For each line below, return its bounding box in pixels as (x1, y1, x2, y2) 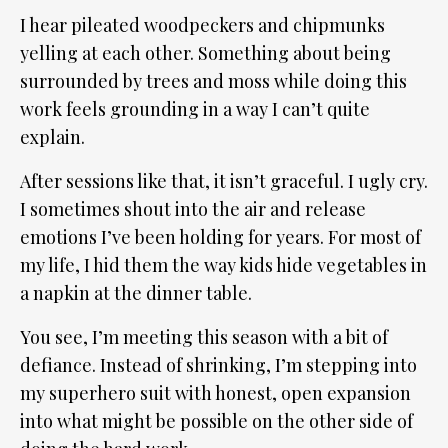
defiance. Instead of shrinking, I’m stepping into (20, 353, 417, 378)
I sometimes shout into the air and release (20, 197, 366, 222)
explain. (20, 125, 85, 150)
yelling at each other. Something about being (20, 41, 391, 66)
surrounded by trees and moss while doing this (20, 69, 407, 94)
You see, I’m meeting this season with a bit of (20, 325, 388, 350)
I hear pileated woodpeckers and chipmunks (20, 13, 385, 38)
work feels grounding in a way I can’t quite (20, 97, 370, 122)
